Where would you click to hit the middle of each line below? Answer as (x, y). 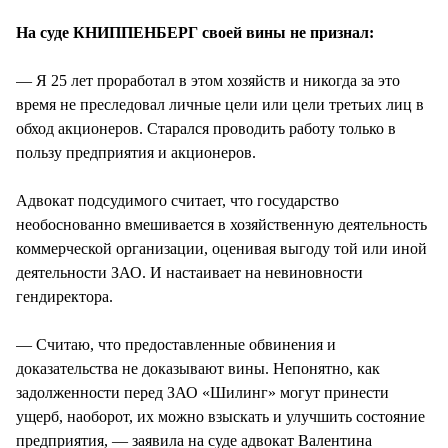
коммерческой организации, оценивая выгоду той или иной (221, 248)
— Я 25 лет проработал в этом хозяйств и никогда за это (208, 80)
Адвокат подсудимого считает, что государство (177, 200)
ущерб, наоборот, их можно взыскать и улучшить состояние (220, 416)
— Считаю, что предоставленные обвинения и (176, 344)
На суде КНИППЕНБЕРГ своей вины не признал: (195, 32)
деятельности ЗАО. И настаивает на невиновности (189, 272)
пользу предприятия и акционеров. (136, 152)
